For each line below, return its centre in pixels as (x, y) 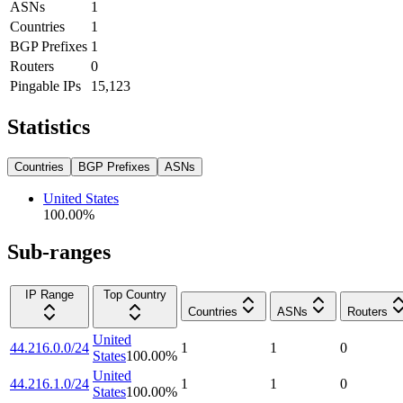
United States (81, 198)
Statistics (49, 126)
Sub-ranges (59, 252)
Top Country (135, 295)
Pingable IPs (45, 85)
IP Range (49, 295)
